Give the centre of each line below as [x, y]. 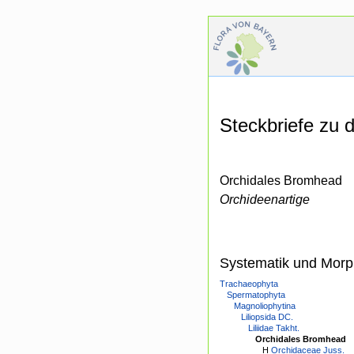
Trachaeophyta [249, 284]
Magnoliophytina [265, 306]
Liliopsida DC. [267, 317]
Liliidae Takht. [274, 328]
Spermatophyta [256, 295]
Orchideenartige [265, 200]
